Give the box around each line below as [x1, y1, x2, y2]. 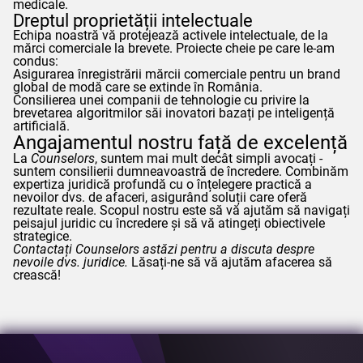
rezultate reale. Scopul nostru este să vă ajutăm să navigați [13, 202, 350, 218]
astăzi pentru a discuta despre [139, 241, 314, 257]
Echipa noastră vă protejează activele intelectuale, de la [13, 27, 328, 43]
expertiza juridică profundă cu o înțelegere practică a [13, 176, 312, 192]
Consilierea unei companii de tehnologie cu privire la [13, 92, 310, 108]
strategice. [13, 228, 72, 244]
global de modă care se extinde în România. [13, 79, 263, 95]
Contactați [13, 241, 75, 257]
